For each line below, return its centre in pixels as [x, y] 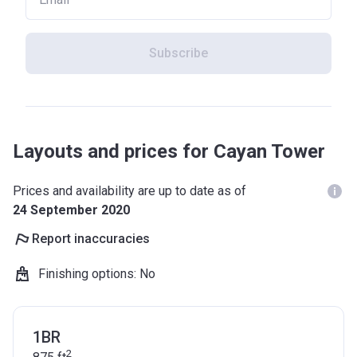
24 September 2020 [71, 210]
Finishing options [86, 274]
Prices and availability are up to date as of [129, 191]
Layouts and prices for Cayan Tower [169, 151]
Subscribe [178, 53]
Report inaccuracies [91, 239]
